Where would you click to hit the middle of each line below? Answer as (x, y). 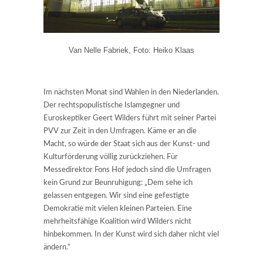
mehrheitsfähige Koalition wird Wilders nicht (117, 222)
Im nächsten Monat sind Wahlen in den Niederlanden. (131, 93)
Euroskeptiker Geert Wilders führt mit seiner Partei (130, 119)
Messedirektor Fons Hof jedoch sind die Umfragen (127, 170)
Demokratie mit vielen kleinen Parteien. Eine (118, 209)
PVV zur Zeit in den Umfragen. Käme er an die (120, 131)
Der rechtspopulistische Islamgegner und (112, 106)
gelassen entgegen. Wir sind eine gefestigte (116, 196)
